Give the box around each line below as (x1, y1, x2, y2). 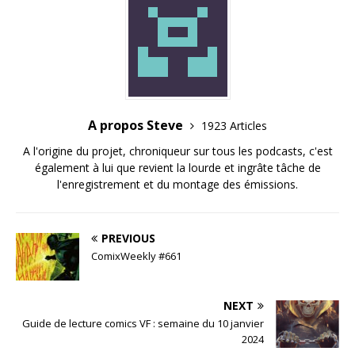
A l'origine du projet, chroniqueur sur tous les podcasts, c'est (22, 143, 333, 159)
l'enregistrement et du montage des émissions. (57, 177, 298, 193)
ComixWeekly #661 (91, 249, 181, 264)
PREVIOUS (101, 231, 155, 246)
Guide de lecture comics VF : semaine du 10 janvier (22, 316, 264, 331)
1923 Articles (201, 118, 267, 134)
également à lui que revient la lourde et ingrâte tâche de (34, 160, 321, 176)
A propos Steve (88, 116, 186, 135)
